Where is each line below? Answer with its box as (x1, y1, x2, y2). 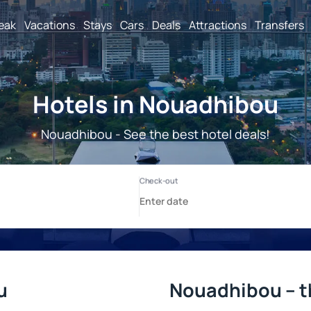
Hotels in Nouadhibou (33, 88, 278, 120)
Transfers (255, 17, 304, 33)
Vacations (24, 17, 75, 33)
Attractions (189, 17, 246, 33)
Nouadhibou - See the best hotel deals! (41, 126, 270, 142)
